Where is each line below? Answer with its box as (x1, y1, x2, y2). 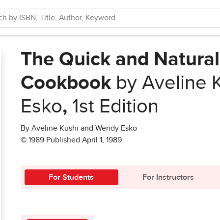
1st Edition (72, 97, 159, 116)
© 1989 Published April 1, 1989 (21, 136, 122, 144)
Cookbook (21, 73, 111, 93)
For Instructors (142, 173, 194, 181)
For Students (49, 173, 94, 181)
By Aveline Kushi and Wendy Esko (21, 124, 137, 132)
